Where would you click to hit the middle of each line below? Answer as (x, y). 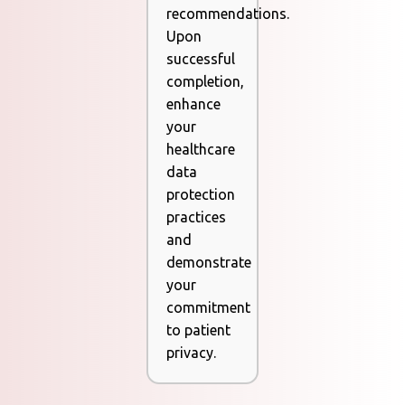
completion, (206, 82)
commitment (209, 308)
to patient (199, 330)
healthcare (201, 150)
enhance (194, 104)
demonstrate (209, 263)
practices (197, 217)
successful (201, 59)
